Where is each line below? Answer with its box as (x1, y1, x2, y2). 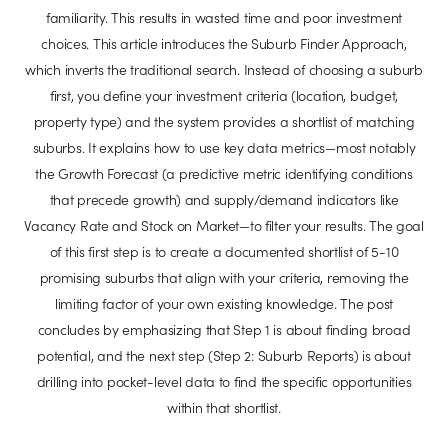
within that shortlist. (167, 398, 281, 417)
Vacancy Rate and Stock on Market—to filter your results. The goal (24, 216, 424, 235)
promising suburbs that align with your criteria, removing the (39, 268, 409, 287)
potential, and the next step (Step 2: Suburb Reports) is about (37, 346, 411, 365)
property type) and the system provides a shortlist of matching (33, 112, 415, 131)
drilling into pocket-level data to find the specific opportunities (36, 372, 412, 391)
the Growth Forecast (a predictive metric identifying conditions (35, 164, 413, 183)
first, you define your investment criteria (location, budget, (50, 86, 398, 105)
